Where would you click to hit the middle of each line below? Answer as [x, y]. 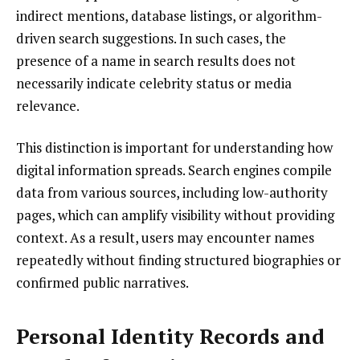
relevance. [48, 105]
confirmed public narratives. [102, 282]
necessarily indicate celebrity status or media [154, 83]
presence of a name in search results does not [156, 60]
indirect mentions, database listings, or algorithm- [169, 15]
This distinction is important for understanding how [174, 147]
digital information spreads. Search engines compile [174, 170]
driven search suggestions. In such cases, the [151, 38]
